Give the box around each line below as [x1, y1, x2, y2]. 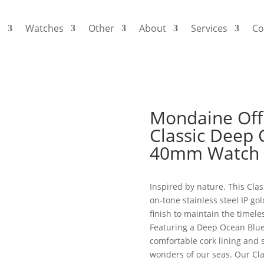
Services [191, 22, 228, 35]
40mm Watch [149, 141, 259, 166]
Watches [25, 22, 64, 35]
